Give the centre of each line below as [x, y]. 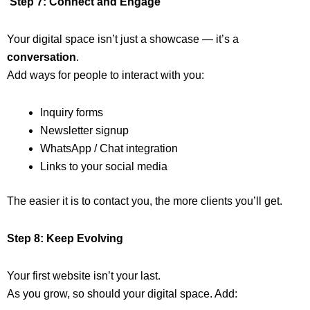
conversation [42, 57]
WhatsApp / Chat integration [109, 149]
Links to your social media [104, 167]
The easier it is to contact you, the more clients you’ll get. [145, 201]
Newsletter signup [84, 131]
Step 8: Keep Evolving [65, 239]
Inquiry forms [72, 113]
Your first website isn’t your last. [84, 276]
